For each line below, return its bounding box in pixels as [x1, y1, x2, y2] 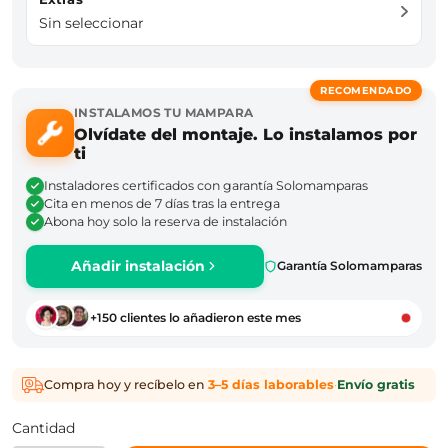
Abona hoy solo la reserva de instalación [44, 213, 287, 229]
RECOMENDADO [320, 83, 412, 97]
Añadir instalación [70, 256, 205, 275]
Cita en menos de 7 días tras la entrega [44, 195, 280, 211]
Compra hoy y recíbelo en [44, 377, 208, 393]
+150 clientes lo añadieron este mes [90, 310, 301, 326]
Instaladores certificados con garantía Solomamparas [44, 177, 368, 193]
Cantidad [12, 419, 75, 438]
